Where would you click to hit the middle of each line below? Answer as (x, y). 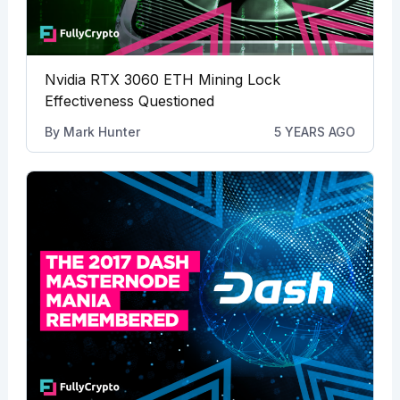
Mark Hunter (101, 132)
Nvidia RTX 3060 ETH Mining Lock (162, 80)
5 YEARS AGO (315, 132)
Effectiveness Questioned (129, 101)
